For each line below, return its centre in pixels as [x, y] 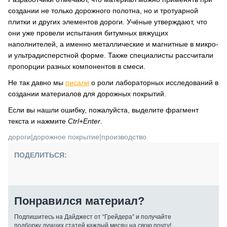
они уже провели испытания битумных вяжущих [88, 33]
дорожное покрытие [66, 137]
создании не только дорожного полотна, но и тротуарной [103, 11]
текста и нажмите [38, 121]
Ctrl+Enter [84, 121]
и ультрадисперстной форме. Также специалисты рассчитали [111, 55]
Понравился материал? [79, 201]
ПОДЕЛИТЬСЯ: [41, 155]
